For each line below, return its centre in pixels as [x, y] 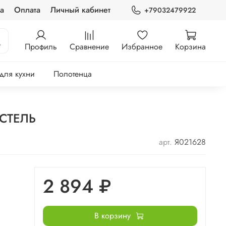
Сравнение [89, 46]
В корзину [112, 216]
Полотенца [73, 74]
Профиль [41, 46]
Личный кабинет [80, 10]
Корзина [190, 46]
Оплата [27, 10]
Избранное [142, 46]
